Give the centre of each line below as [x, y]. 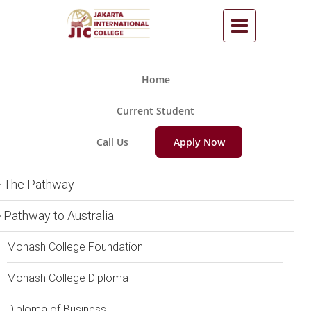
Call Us [112, 142]
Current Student [155, 110]
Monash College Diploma [68, 278]
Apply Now [199, 142]
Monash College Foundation [75, 247]
